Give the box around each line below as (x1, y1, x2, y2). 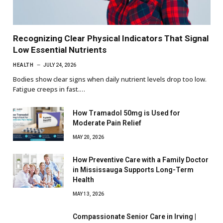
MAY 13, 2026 (73, 191, 104, 197)
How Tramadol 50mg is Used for (73, 109, 180, 117)
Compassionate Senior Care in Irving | (73, 213, 196, 221)
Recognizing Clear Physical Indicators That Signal (13, 33, 209, 44)
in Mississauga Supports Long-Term (73, 166, 194, 174)
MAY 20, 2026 (73, 134, 104, 140)
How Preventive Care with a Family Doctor (73, 156, 209, 164)
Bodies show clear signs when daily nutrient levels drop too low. (13, 75, 207, 84)
